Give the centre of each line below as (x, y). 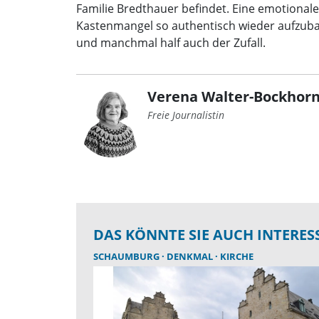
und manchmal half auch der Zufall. (171, 42)
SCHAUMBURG (127, 256)
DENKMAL (191, 256)
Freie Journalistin (186, 115)
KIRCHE (237, 256)
